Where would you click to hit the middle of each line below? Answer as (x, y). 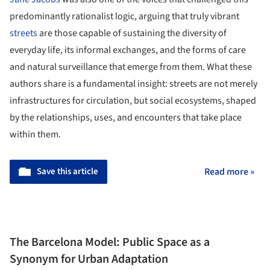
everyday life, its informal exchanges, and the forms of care (128, 50)
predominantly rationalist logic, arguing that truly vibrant (124, 17)
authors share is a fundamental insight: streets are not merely (133, 84)
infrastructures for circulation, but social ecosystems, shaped (133, 101)
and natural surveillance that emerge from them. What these (131, 67)
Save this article (67, 172)
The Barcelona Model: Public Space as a (110, 242)
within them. (35, 135)
